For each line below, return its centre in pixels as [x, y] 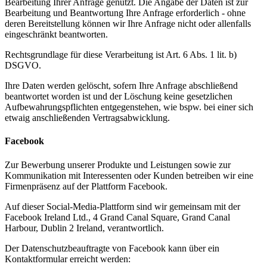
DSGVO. [23, 66]
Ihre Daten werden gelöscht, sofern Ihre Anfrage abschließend [121, 86]
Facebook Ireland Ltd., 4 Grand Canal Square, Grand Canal [117, 217]
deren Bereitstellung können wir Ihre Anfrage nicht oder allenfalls [128, 24]
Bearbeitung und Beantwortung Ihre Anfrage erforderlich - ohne [125, 13]
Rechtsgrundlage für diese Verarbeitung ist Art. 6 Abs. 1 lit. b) [121, 55]
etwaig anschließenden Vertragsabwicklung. [87, 118]
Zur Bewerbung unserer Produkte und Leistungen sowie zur [118, 164]
